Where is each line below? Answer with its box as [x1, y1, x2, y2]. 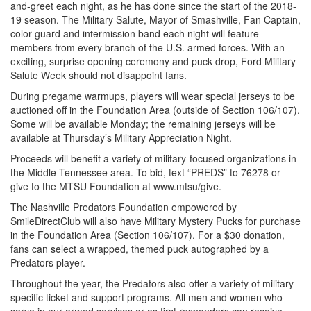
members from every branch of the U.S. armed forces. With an [10, 40, 285, 54]
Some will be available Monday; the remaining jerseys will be [10, 116, 276, 131]
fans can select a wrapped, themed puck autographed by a [10, 241, 269, 255]
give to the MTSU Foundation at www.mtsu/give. [10, 178, 221, 193]
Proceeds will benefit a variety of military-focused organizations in [10, 151, 296, 165]
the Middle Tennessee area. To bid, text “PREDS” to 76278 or [10, 165, 280, 179]
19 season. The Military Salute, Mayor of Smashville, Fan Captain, [10, 12, 301, 26]
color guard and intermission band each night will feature [10, 26, 259, 40]
